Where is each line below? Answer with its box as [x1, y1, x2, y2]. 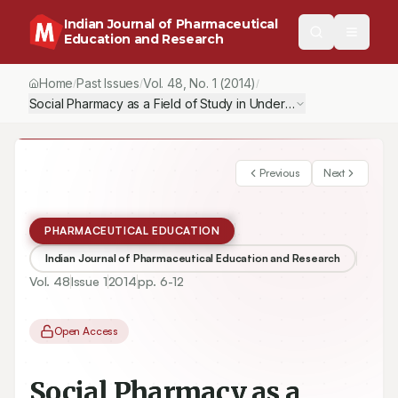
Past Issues [76, 76, 140, 91]
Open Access [54, 324, 119, 338]
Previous [259, 166, 300, 179]
